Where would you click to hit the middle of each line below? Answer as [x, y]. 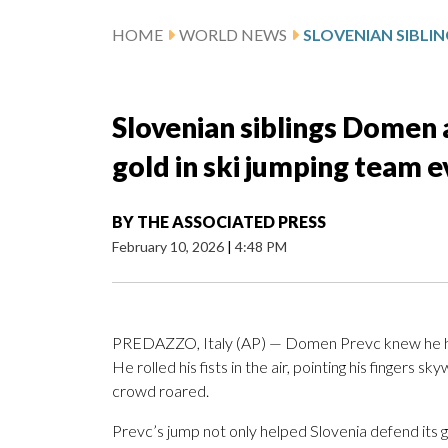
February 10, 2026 [169, 247]
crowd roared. [160, 391]
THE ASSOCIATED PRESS [231, 222]
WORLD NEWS [233, 35]
